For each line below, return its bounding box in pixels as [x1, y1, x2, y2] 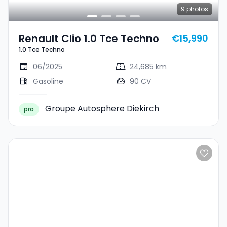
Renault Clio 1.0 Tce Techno [19, 31, 159, 46]
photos [185, 4, 208, 13]
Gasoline [33, 75, 63, 86]
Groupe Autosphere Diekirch [45, 102, 159, 115]
